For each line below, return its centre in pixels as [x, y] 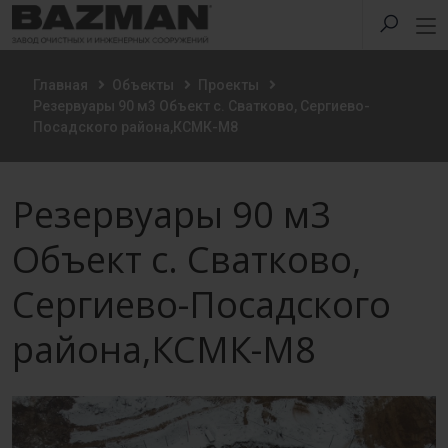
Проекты [228, 85]
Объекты [143, 85]
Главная [60, 85]
